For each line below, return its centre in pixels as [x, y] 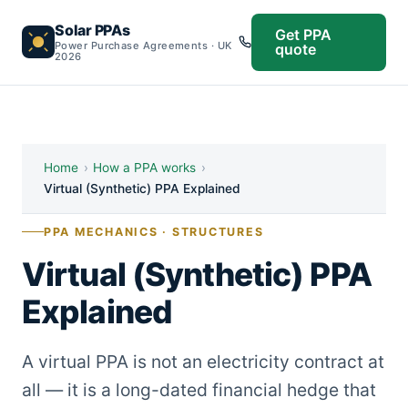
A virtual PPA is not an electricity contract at [203, 362]
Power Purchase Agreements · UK [143, 45]
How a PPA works [145, 167]
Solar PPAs [92, 31]
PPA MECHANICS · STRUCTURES [154, 232]
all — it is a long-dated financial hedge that [199, 390]
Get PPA [303, 35]
